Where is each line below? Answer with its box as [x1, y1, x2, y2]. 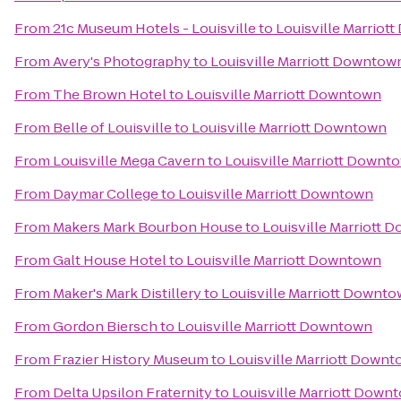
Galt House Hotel [53, 251, 166, 269]
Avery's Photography [53, 52, 191, 71]
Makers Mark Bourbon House [53, 218, 243, 236]
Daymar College [53, 184, 158, 203]
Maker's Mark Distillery [53, 284, 201, 303]
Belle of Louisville [53, 118, 172, 137]
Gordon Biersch [53, 317, 158, 336]
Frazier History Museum [53, 350, 209, 369]
